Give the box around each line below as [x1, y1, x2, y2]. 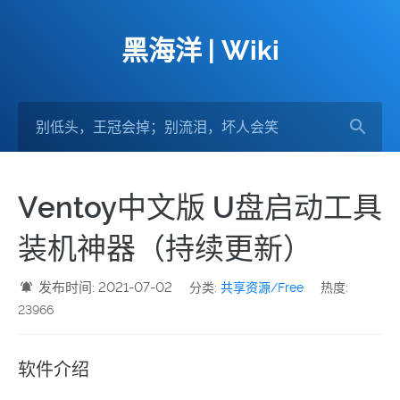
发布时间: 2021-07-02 [35, 279, 177, 296]
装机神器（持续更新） [18, 231, 312, 266]
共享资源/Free [221, 280, 304, 295]
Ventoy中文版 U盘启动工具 [18, 190, 382, 225]
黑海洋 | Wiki [121, 35, 279, 66]
